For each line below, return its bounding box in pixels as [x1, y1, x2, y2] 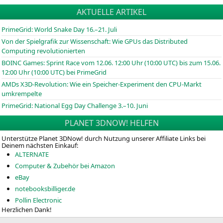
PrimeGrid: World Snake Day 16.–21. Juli [1, 25, 117, 34]
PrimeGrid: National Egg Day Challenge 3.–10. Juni [1, 101, 148, 111]
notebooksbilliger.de [15, 184, 75, 194]
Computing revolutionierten [1, 46, 85, 56]
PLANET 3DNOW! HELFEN [64, 117, 159, 129]
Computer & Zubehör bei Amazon [15, 161, 115, 171]
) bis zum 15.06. [176, 58, 221, 68]
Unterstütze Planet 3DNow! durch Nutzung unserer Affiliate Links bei [1, 134, 206, 143]
